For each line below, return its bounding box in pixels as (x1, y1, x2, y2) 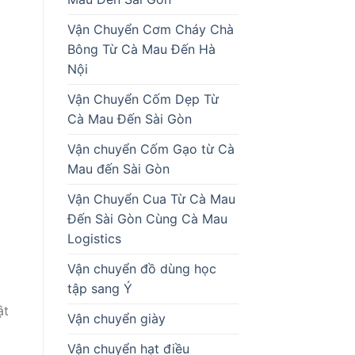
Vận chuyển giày (67, 310, 166, 326)
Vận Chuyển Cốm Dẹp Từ (67, 90, 219, 107)
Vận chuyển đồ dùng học (67, 260, 216, 277)
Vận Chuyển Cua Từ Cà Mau (67, 190, 235, 207)
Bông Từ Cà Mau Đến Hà (67, 40, 216, 57)
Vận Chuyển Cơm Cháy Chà (67, 21, 234, 37)
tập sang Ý (67, 280, 132, 296)
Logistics (67, 230, 121, 246)
